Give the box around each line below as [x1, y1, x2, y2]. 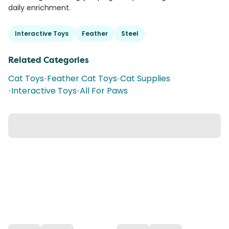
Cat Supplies [120, 73, 170, 85]
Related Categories [8, 55, 89, 66]
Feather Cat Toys [47, 73, 117, 85]
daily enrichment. [8, 3, 71, 13]
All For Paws [80, 85, 128, 97]
